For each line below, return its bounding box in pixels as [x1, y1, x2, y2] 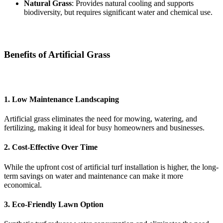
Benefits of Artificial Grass [4, 49, 110, 60]
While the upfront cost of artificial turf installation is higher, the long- [4, 162, 219, 171]
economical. [4, 180, 42, 189]
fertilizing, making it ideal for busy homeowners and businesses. [4, 123, 205, 132]
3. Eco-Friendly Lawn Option [4, 200, 104, 209]
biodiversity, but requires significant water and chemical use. [24, 8, 213, 17]
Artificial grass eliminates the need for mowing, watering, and [4, 114, 197, 123]
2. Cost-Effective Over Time [4, 143, 98, 152]
